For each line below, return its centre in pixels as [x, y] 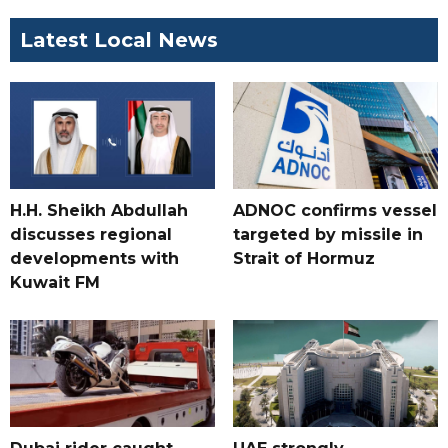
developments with [94, 259]
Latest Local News [119, 40]
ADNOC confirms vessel [334, 211]
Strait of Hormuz [303, 259]
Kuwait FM [55, 283]
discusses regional [91, 235]
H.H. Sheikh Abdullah [99, 211]
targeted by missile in [327, 235]
